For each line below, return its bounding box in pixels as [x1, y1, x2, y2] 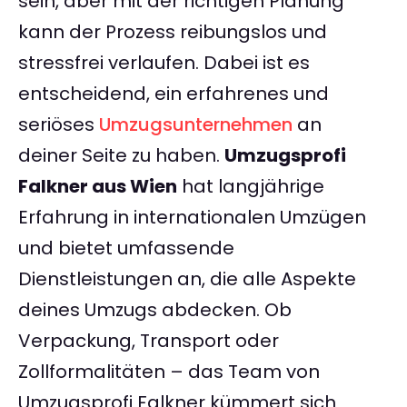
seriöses [18, 112, 99, 138]
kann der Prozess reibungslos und [18, 19, 327, 45]
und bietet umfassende [18, 235, 234, 262]
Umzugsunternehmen [99, 112, 293, 138]
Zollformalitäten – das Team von [18, 359, 320, 385]
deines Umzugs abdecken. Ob [18, 297, 292, 323]
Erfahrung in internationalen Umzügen [18, 204, 366, 231]
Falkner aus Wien [18, 174, 177, 200]
